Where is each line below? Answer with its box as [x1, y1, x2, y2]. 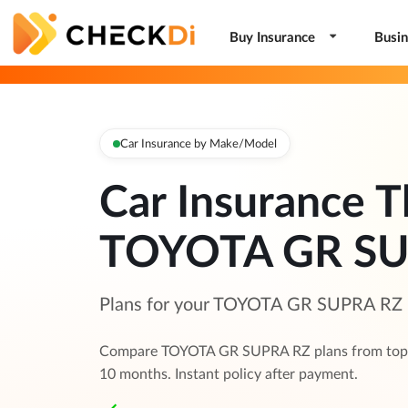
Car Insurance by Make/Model [119, 136, 277, 151]
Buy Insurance [229, 27, 316, 45]
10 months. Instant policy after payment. [98, 364, 358, 382]
